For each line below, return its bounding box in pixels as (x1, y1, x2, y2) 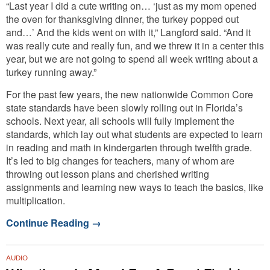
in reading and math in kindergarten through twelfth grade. (6, 140, 252, 154)
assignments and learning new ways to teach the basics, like (6, 180, 263, 194)
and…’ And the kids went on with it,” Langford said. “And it (6, 25, 251, 39)
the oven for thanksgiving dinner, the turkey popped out (6, 12, 239, 26)
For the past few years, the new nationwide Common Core (6, 87, 253, 101)
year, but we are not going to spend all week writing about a (6, 52, 258, 66)
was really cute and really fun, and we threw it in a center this (6, 39, 264, 52)
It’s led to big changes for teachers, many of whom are (6, 154, 234, 168)
